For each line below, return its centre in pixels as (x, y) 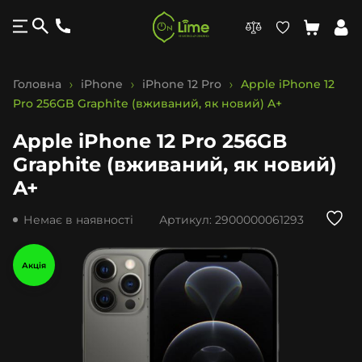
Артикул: (187, 219)
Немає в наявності (78, 219)
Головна (39, 84)
